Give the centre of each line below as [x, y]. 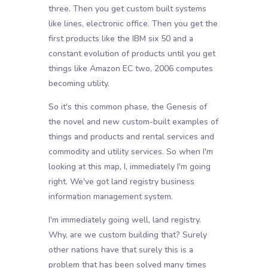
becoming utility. [79, 84]
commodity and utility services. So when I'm [130, 152]
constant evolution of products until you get [132, 54]
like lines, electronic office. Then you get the [133, 24]
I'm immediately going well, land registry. [124, 220]
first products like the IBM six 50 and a [121, 39]
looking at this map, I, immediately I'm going [129, 167]
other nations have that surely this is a [121, 250]
